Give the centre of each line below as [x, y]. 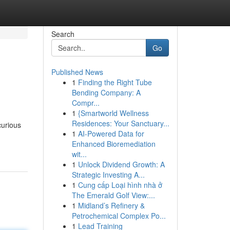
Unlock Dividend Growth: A [121, 164]
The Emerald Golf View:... [113, 195]
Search [63, 34]
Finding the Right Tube [115, 82]
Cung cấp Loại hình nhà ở [120, 185]
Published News [77, 72]
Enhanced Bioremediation [113, 144]
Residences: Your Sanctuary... [120, 123]
